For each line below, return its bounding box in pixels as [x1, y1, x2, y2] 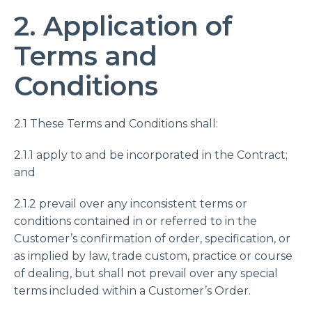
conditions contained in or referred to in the [14, 214, 257, 228]
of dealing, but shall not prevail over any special [14, 267, 278, 280]
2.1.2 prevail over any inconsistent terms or [14, 197, 247, 210]
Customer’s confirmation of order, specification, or [14, 232, 290, 245]
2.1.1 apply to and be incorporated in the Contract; [14, 148, 288, 162]
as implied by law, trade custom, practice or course [14, 249, 292, 263]
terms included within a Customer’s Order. [14, 284, 251, 297]
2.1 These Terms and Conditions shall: [14, 117, 218, 130]
